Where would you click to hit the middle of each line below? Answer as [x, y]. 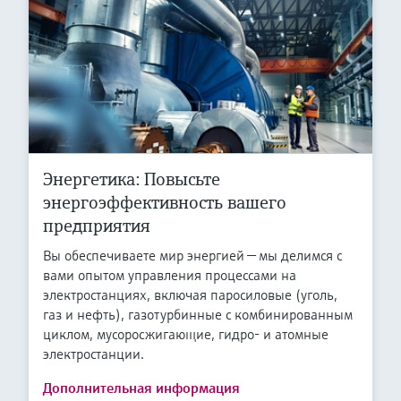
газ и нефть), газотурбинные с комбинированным [198, 315]
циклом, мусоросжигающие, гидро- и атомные [186, 334]
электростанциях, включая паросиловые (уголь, [190, 295]
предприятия [97, 226]
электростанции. [94, 354]
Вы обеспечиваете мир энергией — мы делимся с [192, 256]
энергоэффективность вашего [165, 203]
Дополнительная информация [141, 388]
